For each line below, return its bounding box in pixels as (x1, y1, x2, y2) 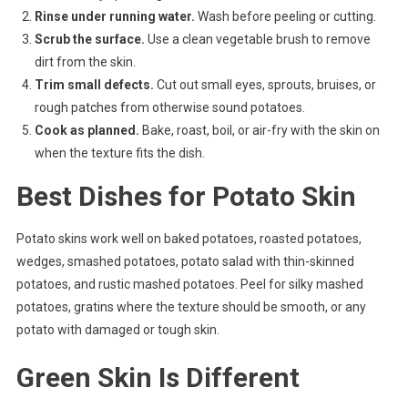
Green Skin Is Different (15, 361, 300, 393)
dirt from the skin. (34, 54, 136, 69)
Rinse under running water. (34, 8, 195, 24)
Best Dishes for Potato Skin (15, 179, 356, 212)
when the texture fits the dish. (34, 145, 205, 160)
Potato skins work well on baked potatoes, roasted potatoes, (15, 230, 362, 246)
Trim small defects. (34, 76, 154, 92)
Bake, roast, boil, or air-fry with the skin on (138, 122, 380, 138)
